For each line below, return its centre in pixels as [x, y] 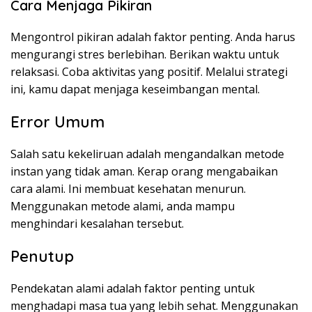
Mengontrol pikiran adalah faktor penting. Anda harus [153, 37]
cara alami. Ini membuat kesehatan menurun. [128, 189]
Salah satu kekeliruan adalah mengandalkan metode [147, 154]
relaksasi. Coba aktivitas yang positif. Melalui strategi [149, 72]
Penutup [42, 257]
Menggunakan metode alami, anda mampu [123, 206]
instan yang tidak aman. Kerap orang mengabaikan [144, 172]
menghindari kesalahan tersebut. [97, 224]
